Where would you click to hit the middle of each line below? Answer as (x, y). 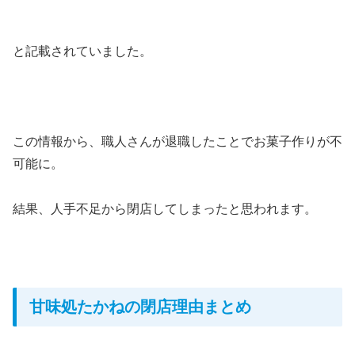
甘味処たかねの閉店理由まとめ (140, 307)
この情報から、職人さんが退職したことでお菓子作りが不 (177, 141)
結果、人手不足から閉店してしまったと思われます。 (165, 208)
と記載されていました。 (82, 52)
